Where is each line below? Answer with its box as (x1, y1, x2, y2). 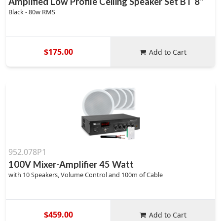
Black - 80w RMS (8, 7, 55, 16)
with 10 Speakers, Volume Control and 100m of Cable (8, 170, 163, 179)
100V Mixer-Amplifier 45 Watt (8, 159, 134, 170)
